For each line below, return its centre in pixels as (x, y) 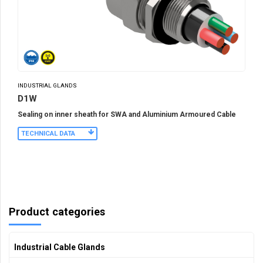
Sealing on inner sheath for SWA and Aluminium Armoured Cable (127, 114)
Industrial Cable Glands (60, 247)
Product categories (57, 211)
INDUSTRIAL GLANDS (47, 86)
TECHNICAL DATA (48, 133)
